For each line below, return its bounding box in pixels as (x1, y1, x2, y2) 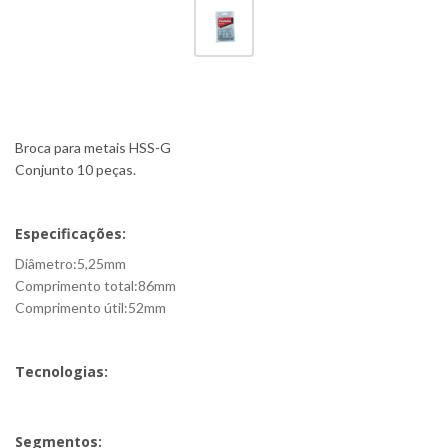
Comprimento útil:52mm (15, 299, 166, 316)
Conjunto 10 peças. (15, 161, 136, 178)
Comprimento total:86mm (15, 277, 176, 294)
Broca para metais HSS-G (15, 139, 171, 156)
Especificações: (15, 224, 126, 243)
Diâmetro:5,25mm (15, 255, 126, 272)
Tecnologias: (15, 362, 108, 381)
